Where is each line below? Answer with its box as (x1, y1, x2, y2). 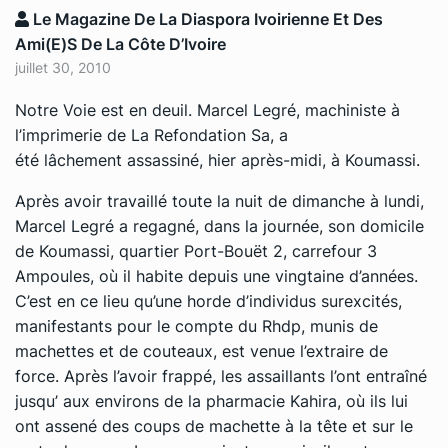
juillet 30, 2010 (15, 58, 111, 76)
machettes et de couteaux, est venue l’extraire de (15, 340, 388, 361)
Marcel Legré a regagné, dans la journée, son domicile (15, 215, 424, 236)
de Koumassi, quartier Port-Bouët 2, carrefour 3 (15, 240, 377, 261)
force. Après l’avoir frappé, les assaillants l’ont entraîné (15, 365, 427, 386)
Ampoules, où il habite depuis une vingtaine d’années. (15, 265, 418, 286)
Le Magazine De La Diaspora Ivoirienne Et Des (29, 8, 383, 29)
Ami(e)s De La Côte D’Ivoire (15, 33, 226, 54)
